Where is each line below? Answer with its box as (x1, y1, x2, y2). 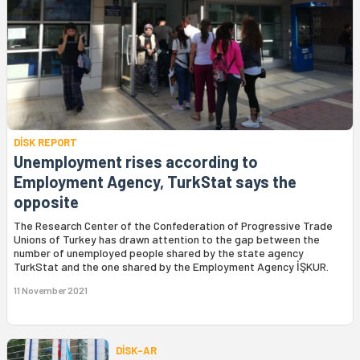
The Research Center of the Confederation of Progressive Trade (14, 218, 333, 232)
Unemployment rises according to (14, 151, 258, 171)
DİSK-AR (116, 343, 157, 357)
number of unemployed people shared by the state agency (14, 245, 304, 260)
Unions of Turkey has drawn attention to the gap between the (14, 231, 320, 246)
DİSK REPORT (14, 135, 77, 149)
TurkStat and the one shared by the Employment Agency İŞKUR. (14, 259, 329, 273)
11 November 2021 (14, 284, 88, 296)
